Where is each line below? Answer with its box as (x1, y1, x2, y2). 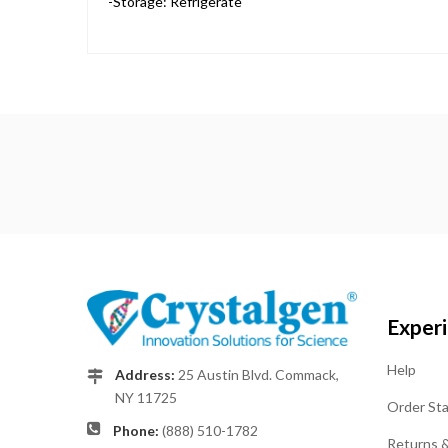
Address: (115, 366, 178, 384)
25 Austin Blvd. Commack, (178, 366, 339, 384)
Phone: (113, 422, 162, 440)
